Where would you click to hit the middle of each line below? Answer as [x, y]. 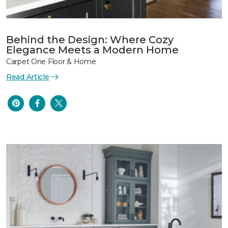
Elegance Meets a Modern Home [92, 50]
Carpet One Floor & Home [51, 61]
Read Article [28, 77]
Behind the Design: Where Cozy [90, 39]
